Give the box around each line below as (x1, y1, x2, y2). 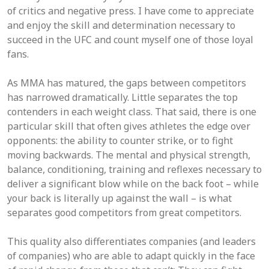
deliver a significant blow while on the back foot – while (7, 177, 259, 190)
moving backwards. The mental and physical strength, (7, 148, 250, 162)
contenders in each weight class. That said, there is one (7, 105, 256, 118)
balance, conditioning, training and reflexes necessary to (7, 163, 262, 176)
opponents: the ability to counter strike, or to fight (7, 134, 233, 147)
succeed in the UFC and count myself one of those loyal (7, 33, 253, 46)
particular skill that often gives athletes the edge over (7, 119, 250, 133)
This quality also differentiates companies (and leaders (7, 235, 256, 248)
